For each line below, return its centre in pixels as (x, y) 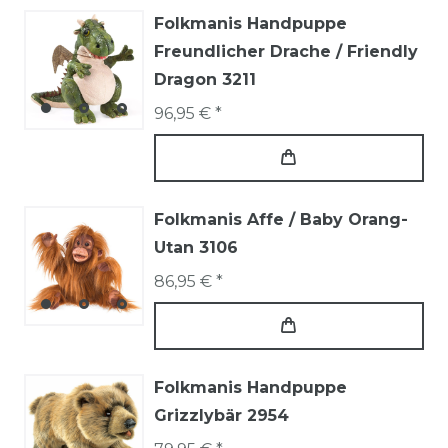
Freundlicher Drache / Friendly (286, 51)
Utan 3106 (196, 247)
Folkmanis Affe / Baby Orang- (281, 219)
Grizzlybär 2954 (221, 415)
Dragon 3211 (205, 79)
